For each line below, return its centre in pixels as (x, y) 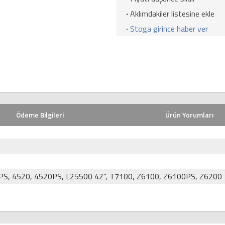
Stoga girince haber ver (169, 29)
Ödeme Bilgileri (40, 115)
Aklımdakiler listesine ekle (172, 14)
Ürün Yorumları (189, 115)
